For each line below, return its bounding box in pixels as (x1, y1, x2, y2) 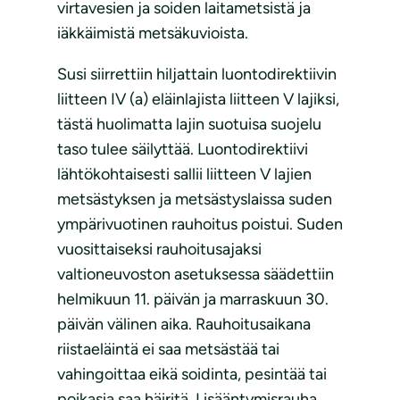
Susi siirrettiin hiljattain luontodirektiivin (57, 64, 337, 85)
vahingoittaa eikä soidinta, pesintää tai (57, 364, 327, 385)
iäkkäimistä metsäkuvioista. (57, 23, 248, 44)
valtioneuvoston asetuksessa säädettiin (57, 264, 334, 285)
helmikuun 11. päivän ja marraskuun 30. (57, 289, 329, 310)
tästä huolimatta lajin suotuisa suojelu (57, 114, 321, 135)
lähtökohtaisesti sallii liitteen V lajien (57, 164, 312, 185)
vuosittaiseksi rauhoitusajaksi (57, 239, 262, 260)
